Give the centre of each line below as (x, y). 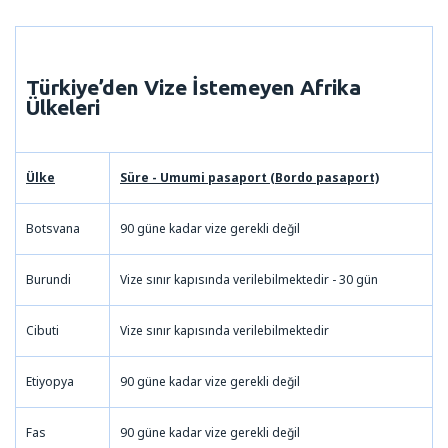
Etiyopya (50, 381)
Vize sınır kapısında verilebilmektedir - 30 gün (249, 279)
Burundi (48, 279)
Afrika (330, 86)
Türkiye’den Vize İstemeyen (163, 86)
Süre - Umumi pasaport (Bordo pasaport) (249, 177)
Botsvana (53, 228)
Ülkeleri (63, 106)
